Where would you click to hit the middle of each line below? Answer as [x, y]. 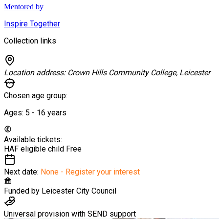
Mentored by [24, 6]
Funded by [22, 191]
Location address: [36, 72]
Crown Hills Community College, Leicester [139, 72]
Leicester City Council [79, 191]
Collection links [30, 41]
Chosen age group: [36, 95]
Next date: [22, 172]
